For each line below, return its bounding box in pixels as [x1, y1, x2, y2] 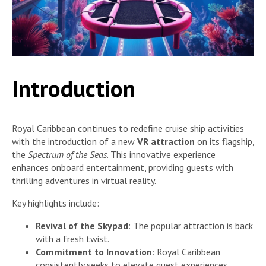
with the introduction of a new [12, 135, 137, 147]
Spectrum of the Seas [28, 148, 107, 160]
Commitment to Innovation [36, 245, 152, 258]
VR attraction [137, 135, 195, 147]
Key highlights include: [12, 197, 99, 209]
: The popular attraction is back [128, 219, 253, 232]
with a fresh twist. [36, 232, 109, 245]
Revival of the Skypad [36, 219, 128, 232]
